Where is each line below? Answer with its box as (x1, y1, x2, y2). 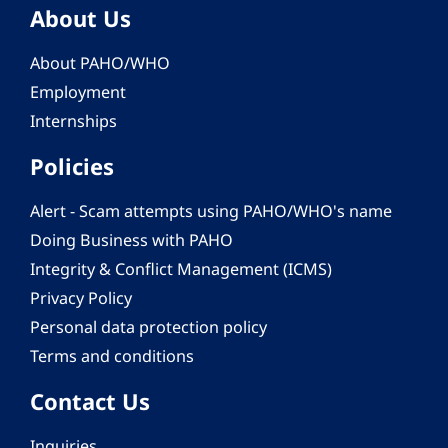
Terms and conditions (30, 345, 194, 368)
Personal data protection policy (30, 316, 267, 339)
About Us (30, 3, 131, 34)
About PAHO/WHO (30, 52, 170, 75)
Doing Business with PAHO (30, 229, 233, 252)
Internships (30, 110, 117, 133)
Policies (30, 151, 114, 182)
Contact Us (30, 386, 150, 417)
